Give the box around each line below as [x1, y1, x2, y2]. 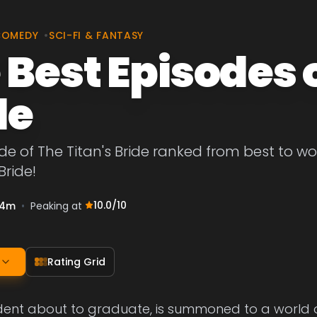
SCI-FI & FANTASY [48, 28, 144, 42]
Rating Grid [47, 255, 105, 269]
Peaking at [30, 199, 85, 213]
